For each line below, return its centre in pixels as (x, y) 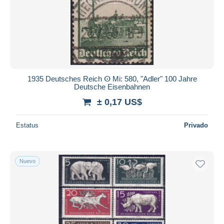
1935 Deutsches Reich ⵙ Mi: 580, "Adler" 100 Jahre (112, 78)
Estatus (27, 125)
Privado (196, 125)
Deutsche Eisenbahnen (112, 86)
